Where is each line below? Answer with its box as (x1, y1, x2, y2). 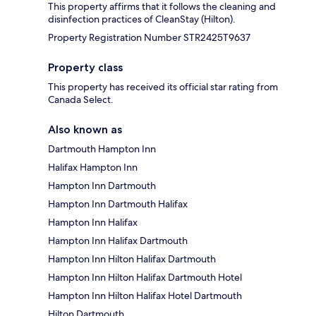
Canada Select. (48, 93, 114, 107)
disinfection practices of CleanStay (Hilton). (48, 13, 236, 26)
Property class (48, 61, 123, 75)
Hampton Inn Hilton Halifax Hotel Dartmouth (48, 289, 242, 303)
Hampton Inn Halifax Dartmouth (48, 234, 188, 248)
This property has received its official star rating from (48, 80, 278, 94)
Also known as (48, 123, 122, 137)
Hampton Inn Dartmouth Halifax (48, 197, 188, 211)
